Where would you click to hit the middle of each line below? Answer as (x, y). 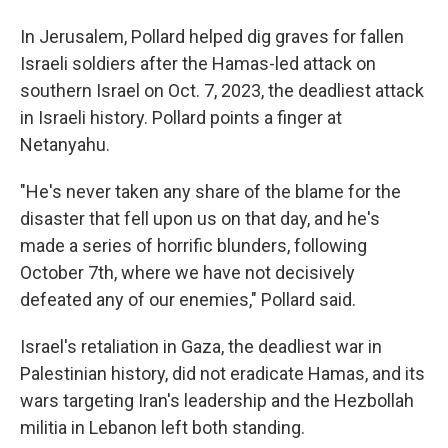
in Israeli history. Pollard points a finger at (181, 117)
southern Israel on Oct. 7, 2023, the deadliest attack (222, 90)
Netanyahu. (65, 144)
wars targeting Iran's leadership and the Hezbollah (217, 400)
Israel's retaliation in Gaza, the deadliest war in (201, 346)
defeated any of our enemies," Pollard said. (188, 299)
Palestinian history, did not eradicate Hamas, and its (222, 373)
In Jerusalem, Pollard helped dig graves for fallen (212, 36)
